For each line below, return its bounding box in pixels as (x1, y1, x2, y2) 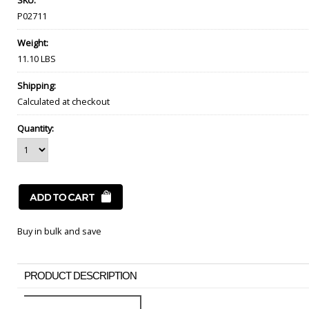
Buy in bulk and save (17, 225, 101, 237)
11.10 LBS (17, 52, 56, 65)
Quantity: (17, 122, 54, 134)
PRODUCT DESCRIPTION (24, 270, 137, 281)
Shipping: (17, 79, 56, 92)
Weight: (17, 37, 48, 49)
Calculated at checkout (17, 95, 110, 108)
